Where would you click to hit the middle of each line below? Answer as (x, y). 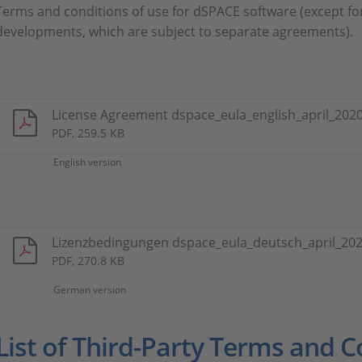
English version (87, 162)
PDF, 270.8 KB (88, 261)
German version (90, 290)
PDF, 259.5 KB (88, 133)
